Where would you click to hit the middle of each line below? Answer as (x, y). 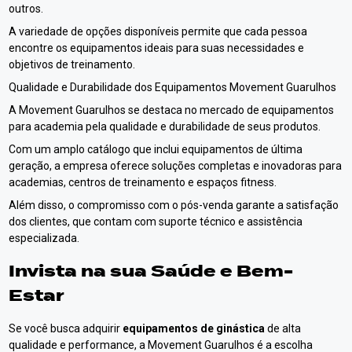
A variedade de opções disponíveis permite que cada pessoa (158, 31)
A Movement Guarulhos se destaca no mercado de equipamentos (172, 110)
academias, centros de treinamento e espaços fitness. (143, 182)
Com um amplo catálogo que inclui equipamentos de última (156, 149)
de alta (283, 328)
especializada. (44, 238)
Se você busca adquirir (66, 328)
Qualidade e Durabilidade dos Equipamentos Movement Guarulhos (173, 87)
